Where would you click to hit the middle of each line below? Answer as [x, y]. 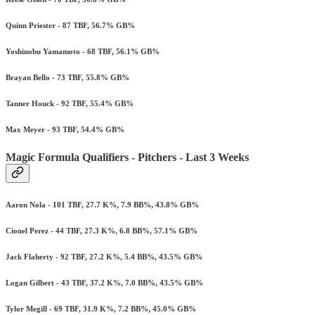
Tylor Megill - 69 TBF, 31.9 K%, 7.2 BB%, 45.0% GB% [101, 308]
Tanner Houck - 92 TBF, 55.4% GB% [70, 104]
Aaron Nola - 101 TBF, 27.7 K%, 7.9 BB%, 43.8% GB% [102, 204]
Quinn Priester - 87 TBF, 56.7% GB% [70, 26]
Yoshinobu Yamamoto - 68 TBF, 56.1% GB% [83, 52]
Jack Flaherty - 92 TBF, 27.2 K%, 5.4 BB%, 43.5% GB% [104, 256]
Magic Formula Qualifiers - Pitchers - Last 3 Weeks [127, 157]
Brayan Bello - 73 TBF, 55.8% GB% [67, 78]
